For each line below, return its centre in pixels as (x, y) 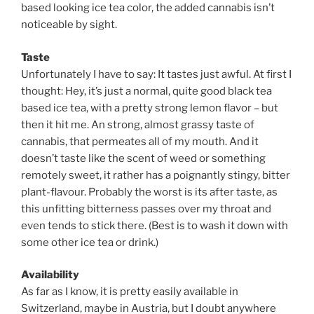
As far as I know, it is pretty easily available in (130, 292)
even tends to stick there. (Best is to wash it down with (155, 225)
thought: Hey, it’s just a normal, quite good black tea (146, 91)
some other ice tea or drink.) (90, 242)
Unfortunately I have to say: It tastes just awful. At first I (156, 74)
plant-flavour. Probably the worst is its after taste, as (149, 192)
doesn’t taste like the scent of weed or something (143, 158)
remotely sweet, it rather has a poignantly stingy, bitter (156, 175)
